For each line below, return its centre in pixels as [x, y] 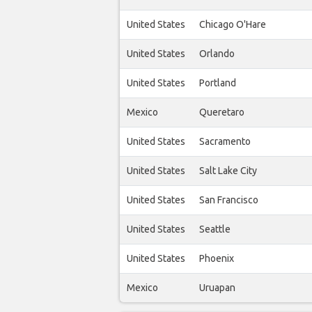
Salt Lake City [228, 171]
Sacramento [225, 142]
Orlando [217, 54]
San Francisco [229, 200]
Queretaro [222, 112]
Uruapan [217, 288]
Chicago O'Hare [233, 25]
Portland [218, 83]
